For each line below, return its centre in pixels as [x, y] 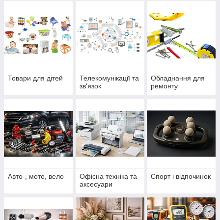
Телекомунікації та [109, 78]
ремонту [165, 86]
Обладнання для [178, 78]
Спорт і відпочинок [181, 177]
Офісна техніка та [108, 177]
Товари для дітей [35, 78]
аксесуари [96, 184]
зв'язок [90, 86]
